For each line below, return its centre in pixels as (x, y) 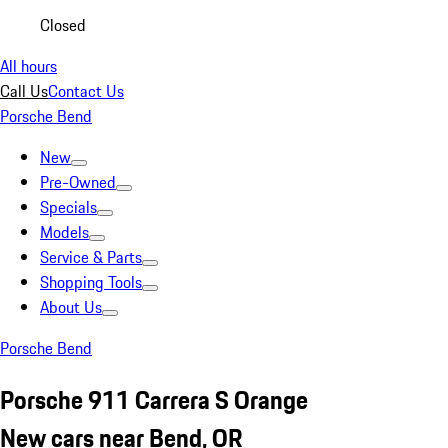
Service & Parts (91, 257)
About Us (71, 307)
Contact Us (86, 91)
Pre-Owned (78, 182)
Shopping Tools (91, 282)
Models (64, 232)
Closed (63, 25)
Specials (68, 207)
